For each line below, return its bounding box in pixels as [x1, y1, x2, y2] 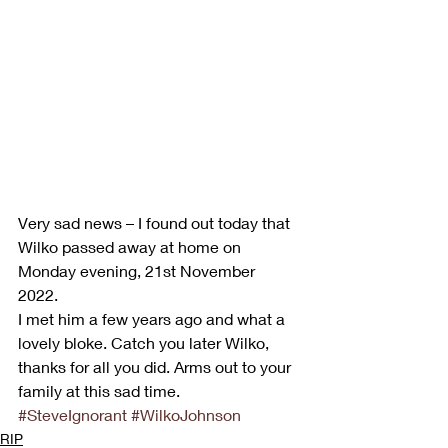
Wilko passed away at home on [18, 236, 245, 256]
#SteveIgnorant [18, 404, 127, 424]
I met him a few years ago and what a [18, 308, 289, 328]
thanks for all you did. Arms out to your [18, 356, 295, 376]
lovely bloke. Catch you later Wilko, [18, 332, 273, 352]
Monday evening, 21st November [18, 260, 259, 280]
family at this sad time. [18, 380, 180, 400]
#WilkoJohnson [131, 404, 241, 424]
